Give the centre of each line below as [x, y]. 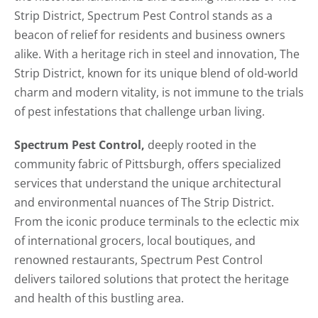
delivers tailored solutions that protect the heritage [152, 279]
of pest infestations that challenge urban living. [139, 112]
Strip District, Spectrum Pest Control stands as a [143, 16]
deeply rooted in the [201, 145]
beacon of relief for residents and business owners [150, 35]
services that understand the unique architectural [148, 183]
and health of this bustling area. [99, 298]
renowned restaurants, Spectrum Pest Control [138, 260]
